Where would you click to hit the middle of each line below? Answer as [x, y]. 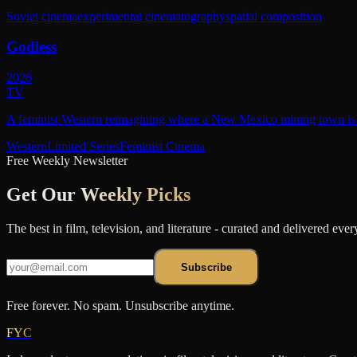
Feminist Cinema [162, 147]
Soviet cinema [42, 16]
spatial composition [274, 16]
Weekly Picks [135, 194]
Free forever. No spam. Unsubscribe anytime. [120, 305]
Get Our [43, 194]
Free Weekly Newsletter [67, 161]
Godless [31, 47]
